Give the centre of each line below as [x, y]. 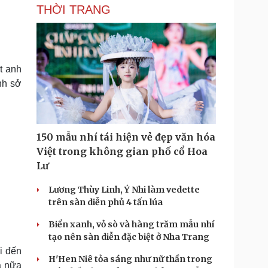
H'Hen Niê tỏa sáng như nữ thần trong [130, 259]
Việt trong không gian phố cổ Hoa [122, 151]
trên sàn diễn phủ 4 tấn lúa [106, 202]
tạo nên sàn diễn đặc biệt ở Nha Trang [129, 237]
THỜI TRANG [74, 10]
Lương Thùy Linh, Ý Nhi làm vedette [124, 190]
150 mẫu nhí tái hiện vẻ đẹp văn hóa [126, 137]
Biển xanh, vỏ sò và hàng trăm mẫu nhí [131, 224]
